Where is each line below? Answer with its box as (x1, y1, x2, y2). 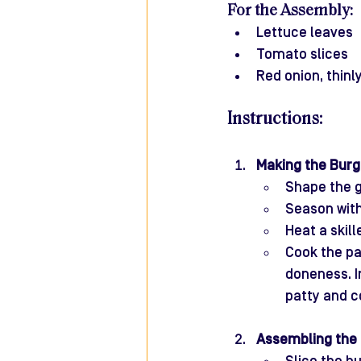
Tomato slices (256, 46, 348, 64)
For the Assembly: (227, 3, 353, 20)
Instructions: (227, 110, 322, 130)
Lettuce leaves (256, 24, 353, 42)
